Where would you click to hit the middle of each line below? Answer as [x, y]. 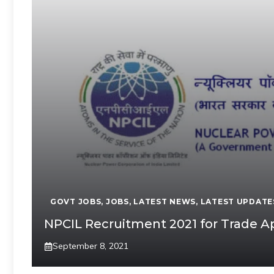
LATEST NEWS [165, 202]
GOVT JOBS [76, 202]
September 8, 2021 [91, 246]
